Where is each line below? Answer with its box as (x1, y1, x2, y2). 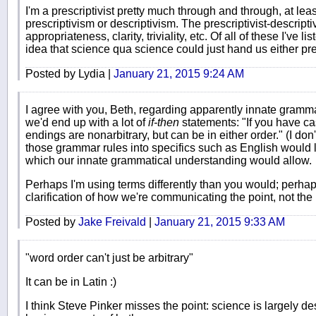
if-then (148, 116, 179, 128)
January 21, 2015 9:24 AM (114, 67, 244, 80)
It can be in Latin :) (25, 275, 116, 288)
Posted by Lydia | (25, 67, 114, 80)
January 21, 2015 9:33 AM (154, 215, 285, 228)
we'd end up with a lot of (25, 116, 148, 128)
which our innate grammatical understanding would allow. (25, 154, 312, 166)
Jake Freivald (78, 215, 146, 228)
